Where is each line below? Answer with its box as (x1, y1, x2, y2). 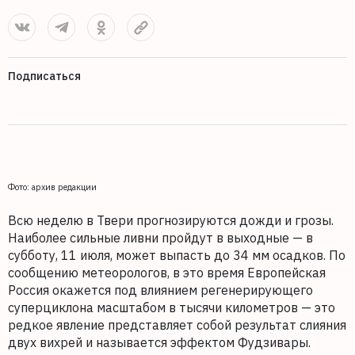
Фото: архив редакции (8, 181, 97, 193)
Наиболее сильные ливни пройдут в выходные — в (8, 230, 313, 246)
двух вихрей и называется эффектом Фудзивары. (8, 334, 311, 350)
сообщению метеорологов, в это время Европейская (8, 265, 326, 281)
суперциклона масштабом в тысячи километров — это (8, 300, 335, 315)
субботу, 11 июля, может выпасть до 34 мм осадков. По (8, 247, 345, 263)
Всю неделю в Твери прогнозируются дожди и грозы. (8, 212, 334, 228)
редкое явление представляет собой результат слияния (8, 317, 346, 333)
